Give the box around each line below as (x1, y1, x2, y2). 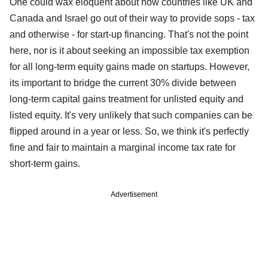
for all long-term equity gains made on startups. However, (10, 62, 249, 72)
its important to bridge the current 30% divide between (10, 78, 236, 89)
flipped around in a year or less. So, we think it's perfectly (10, 126, 249, 137)
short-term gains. (10, 159, 80, 169)
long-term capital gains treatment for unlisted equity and (10, 94, 243, 105)
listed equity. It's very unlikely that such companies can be (10, 110, 252, 121)
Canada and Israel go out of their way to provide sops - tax (10, 13, 255, 24)
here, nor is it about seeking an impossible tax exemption (10, 45, 249, 56)
